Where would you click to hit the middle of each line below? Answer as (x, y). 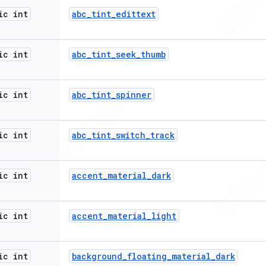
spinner (134, 95)
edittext (136, 14)
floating (147, 256)
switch (131, 135)
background (97, 256)
